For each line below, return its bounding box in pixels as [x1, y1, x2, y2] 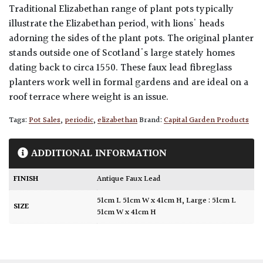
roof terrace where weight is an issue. [9, 90, 168, 106]
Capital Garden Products [164, 114, 249, 127]
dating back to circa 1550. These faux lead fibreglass [9, 60, 232, 76]
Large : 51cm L [186, 194, 236, 208]
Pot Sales [29, 114, 60, 127]
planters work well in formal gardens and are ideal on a [9, 75, 248, 91]
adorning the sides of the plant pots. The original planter [9, 31, 254, 47]
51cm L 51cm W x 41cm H [101, 194, 182, 208]
